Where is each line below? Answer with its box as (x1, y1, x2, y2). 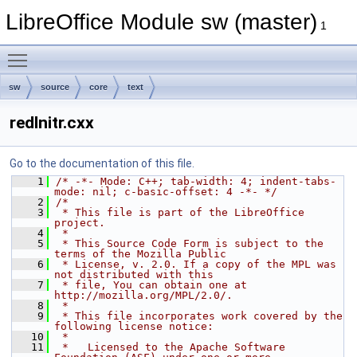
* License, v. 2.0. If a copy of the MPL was (56, 258, 336, 270)
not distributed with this (54, 269, 214, 280)
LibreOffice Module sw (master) (6, 10, 317, 34)
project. (54, 217, 105, 229)
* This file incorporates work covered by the (56, 310, 343, 322)
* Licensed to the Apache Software (56, 341, 285, 353)
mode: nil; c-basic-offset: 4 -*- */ (54, 186, 277, 198)
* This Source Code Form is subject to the (56, 237, 324, 249)
